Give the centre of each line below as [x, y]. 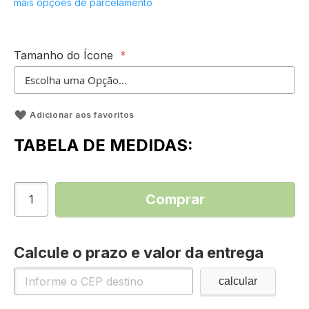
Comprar [175, 199]
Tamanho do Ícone [63, 55]
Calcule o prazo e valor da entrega [139, 252]
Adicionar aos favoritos [82, 115]
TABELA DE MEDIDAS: [103, 145]
